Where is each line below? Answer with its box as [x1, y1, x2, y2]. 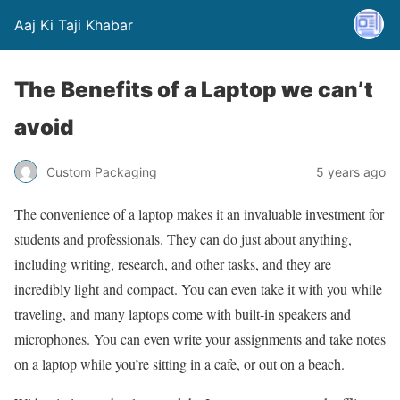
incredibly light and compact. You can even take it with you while [14, 279, 382, 298]
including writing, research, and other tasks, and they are [14, 254, 331, 273]
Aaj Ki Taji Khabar [14, 16, 133, 34]
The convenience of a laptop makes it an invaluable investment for [14, 204, 384, 223]
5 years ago [316, 163, 386, 179]
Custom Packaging [46, 163, 157, 179]
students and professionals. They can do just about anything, [14, 229, 352, 248]
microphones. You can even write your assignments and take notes [14, 329, 386, 348]
